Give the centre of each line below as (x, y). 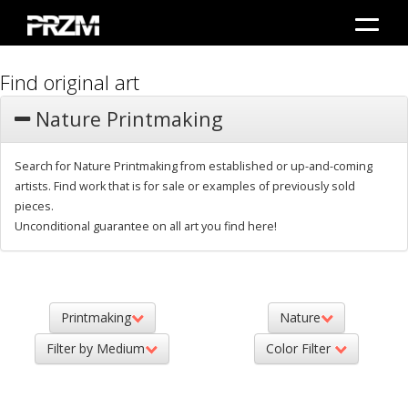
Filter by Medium (96, 349)
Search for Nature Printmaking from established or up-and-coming (194, 167)
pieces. (34, 207)
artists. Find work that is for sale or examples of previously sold (185, 187)
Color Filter (300, 349)
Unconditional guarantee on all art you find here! (146, 227)
